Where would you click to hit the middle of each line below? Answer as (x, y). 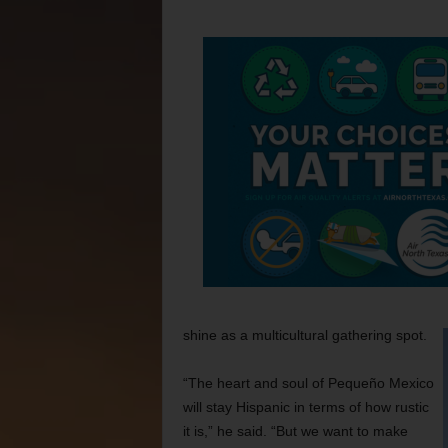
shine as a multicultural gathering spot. (304, 335)
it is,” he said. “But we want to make (295, 431)
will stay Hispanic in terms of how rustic (305, 407)
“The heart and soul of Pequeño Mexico (308, 383)
